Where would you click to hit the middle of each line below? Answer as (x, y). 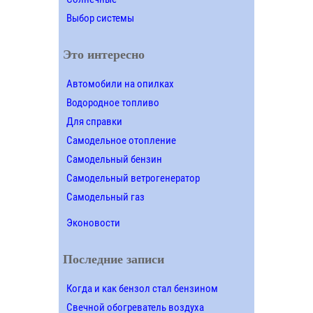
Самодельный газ (105, 197)
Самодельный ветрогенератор (133, 179)
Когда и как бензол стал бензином (142, 288)
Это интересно (103, 55)
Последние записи (113, 260)
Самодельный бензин (114, 160)
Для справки (94, 122)
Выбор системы (100, 19)
